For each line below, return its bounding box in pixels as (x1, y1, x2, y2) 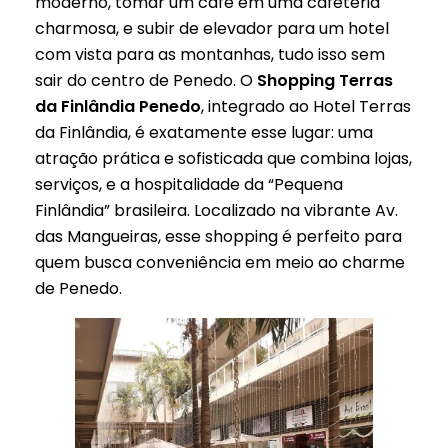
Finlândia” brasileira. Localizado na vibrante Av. (35, 199, 398, 223)
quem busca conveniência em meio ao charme (35, 251, 405, 275)
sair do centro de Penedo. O (35, 69, 257, 93)
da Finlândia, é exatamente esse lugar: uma (35, 121, 373, 145)
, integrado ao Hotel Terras (201, 95, 411, 119)
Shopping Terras (257, 69, 393, 93)
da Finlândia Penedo (35, 95, 201, 119)
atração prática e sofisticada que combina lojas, (35, 147, 412, 171)
